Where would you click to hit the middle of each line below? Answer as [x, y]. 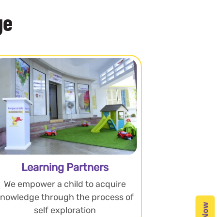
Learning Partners [65, 167]
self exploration [65, 210]
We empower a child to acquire [65, 184]
